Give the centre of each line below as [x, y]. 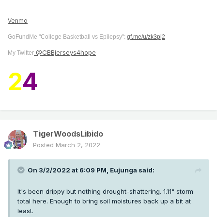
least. [25, 211]
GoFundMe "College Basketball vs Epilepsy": [67, 37]
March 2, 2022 [78, 145]
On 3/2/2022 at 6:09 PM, [69, 170]
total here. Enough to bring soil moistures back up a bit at [104, 201]
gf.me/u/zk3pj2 [146, 37]
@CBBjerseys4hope [65, 53]
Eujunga [124, 170]
